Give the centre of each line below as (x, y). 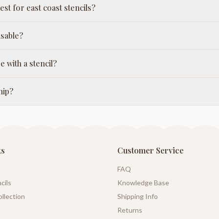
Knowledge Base (143, 183)
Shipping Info (138, 197)
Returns (130, 210)
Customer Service (151, 151)
